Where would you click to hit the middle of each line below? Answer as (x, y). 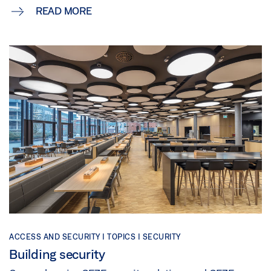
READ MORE (64, 11)
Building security (57, 254)
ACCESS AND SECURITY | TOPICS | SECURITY (95, 237)
